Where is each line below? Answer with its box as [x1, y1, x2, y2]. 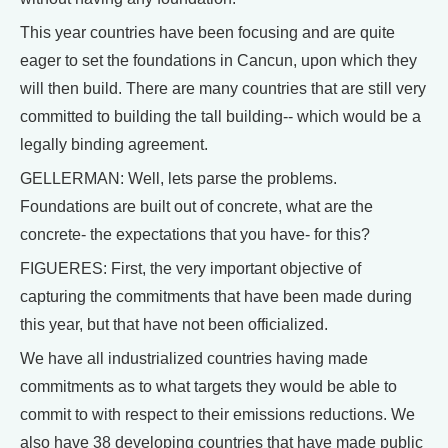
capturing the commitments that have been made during [20, 288, 412, 306]
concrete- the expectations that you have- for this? [20, 226, 370, 244]
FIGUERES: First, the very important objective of [20, 260, 361, 278]
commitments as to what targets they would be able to [20, 378, 397, 396]
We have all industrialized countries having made [20, 350, 368, 368]
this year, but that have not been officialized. [20, 316, 328, 334]
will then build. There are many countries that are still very [20, 80, 426, 98]
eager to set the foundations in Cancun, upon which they [20, 52, 417, 70]
